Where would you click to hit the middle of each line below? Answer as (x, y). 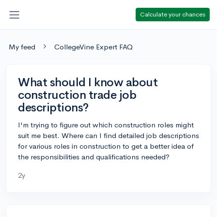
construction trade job (77, 95)
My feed (22, 46)
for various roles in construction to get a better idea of (106, 146)
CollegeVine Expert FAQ (93, 46)
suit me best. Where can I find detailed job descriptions (108, 135)
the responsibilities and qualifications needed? (94, 156)
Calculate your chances (173, 14)
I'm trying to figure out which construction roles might (106, 124)
